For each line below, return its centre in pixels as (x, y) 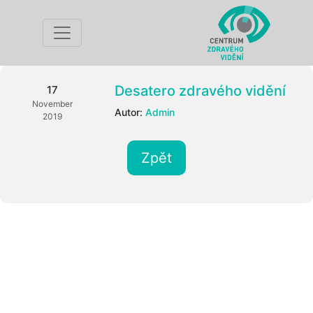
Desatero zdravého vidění (201, 91)
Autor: (130, 112)
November (52, 104)
